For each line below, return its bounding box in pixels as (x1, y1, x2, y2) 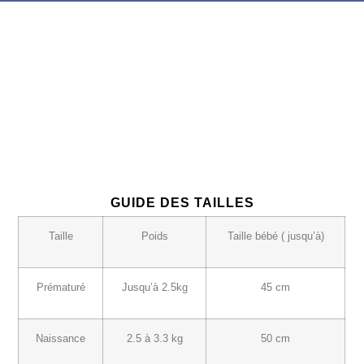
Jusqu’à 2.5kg (121, 282, 188, 294)
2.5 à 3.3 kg (126, 333, 183, 345)
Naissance (36, 333, 86, 345)
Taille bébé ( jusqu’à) (227, 231, 324, 243)
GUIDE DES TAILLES (110, 195, 254, 210)
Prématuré (36, 282, 85, 294)
